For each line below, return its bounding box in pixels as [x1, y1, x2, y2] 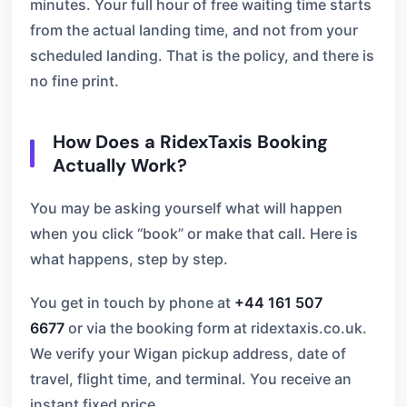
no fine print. [30, 72, 119, 90]
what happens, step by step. [30, 250, 228, 268]
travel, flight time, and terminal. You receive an [30, 370, 352, 388]
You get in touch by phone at [30, 293, 234, 312]
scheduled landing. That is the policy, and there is [30, 46, 374, 65]
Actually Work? [53, 154, 187, 177]
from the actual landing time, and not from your [30, 21, 358, 39]
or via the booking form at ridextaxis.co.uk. [65, 319, 367, 337]
